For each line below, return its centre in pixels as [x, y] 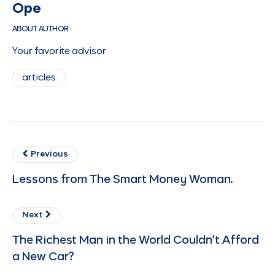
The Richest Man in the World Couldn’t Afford [136, 241]
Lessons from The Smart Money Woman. [123, 180]
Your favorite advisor [59, 52]
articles [39, 78]
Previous [49, 155]
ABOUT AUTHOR [41, 30]
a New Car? [43, 258]
